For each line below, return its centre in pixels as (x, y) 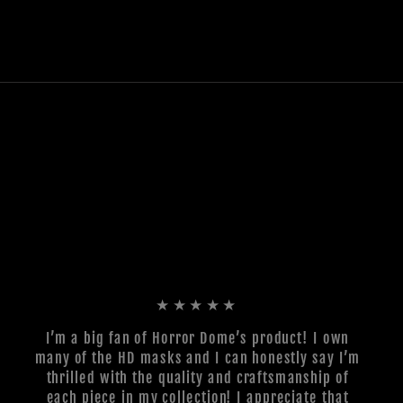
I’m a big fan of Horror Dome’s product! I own (197, 338)
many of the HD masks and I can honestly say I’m (197, 358)
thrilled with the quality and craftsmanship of (197, 377)
